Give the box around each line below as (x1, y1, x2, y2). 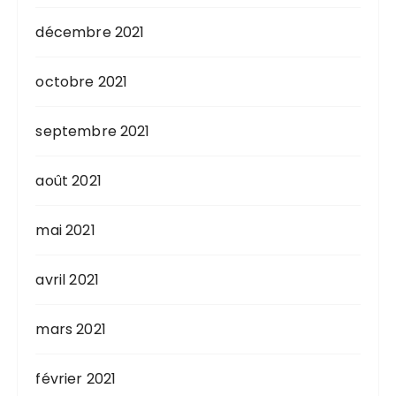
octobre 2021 (35, 71, 128, 92)
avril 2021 (35, 269, 99, 290)
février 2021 (35, 368, 117, 389)
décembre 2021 (35, 21, 145, 42)
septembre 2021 (35, 120, 150, 141)
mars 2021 (35, 318, 106, 339)
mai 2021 (35, 219, 95, 240)
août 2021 (35, 170, 102, 191)
